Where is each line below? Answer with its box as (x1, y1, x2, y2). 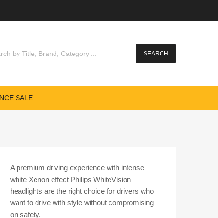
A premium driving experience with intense (10, 163, 144, 172)
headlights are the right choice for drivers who (10, 186, 154, 195)
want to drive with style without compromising (10, 198, 154, 207)
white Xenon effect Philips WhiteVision (10, 175, 131, 183)
